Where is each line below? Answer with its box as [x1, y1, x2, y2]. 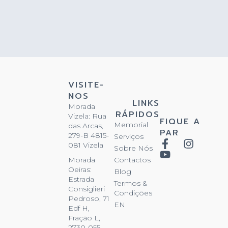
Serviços [113, 132, 144, 141]
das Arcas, [68, 121, 104, 131]
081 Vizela [68, 140, 104, 150]
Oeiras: [68, 165, 92, 175]
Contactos [113, 155, 151, 165]
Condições [113, 188, 152, 198]
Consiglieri [68, 184, 105, 194]
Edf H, [68, 204, 90, 213]
